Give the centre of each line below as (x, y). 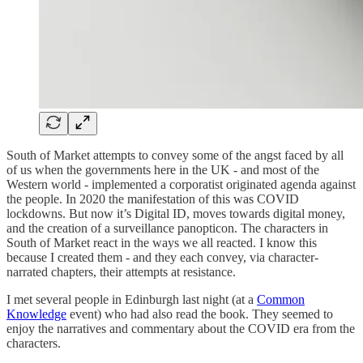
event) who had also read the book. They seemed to (200, 314)
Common (281, 299)
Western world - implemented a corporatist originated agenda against (181, 184)
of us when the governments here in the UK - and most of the (163, 169)
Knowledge (36, 314)
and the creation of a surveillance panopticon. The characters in (167, 228)
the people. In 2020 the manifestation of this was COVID (153, 199)
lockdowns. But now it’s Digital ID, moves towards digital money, (176, 213)
